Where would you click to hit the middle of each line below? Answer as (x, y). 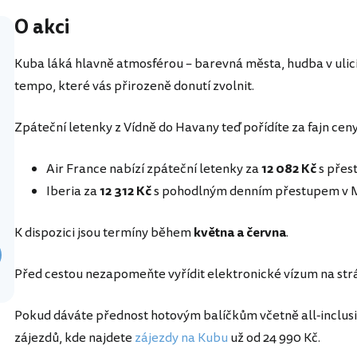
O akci (42, 28)
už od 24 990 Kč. (274, 338)
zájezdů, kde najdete (75, 338)
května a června (240, 233)
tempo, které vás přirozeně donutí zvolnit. (134, 86)
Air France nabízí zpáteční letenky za (154, 169)
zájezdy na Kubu (181, 338)
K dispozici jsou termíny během (104, 233)
